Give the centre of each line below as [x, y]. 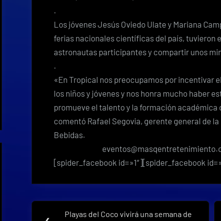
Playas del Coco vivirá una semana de [129, 214]
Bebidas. [70, 134]
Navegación [73, 207]
